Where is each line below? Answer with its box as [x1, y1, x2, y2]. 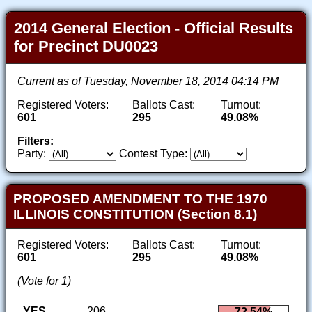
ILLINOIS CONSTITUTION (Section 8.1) [13, 206, 257, 221]
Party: [17, 148, 46, 160]
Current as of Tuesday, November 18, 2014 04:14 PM [17, 75, 279, 88]
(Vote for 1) [17, 274, 71, 287]
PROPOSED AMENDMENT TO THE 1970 [13, 191, 267, 206]
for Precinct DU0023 [14, 38, 159, 56]
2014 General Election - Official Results [14, 19, 294, 38]
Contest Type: [119, 148, 187, 160]
